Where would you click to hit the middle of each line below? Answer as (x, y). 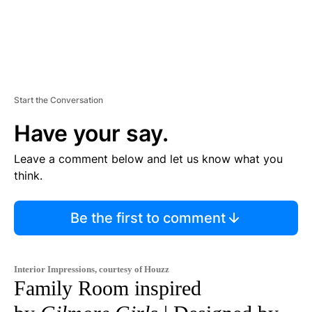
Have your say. (91, 134)
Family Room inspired (108, 288)
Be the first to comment (148, 218)
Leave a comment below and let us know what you (148, 159)
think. (28, 176)
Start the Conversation (58, 100)
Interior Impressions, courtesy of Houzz (92, 270)
